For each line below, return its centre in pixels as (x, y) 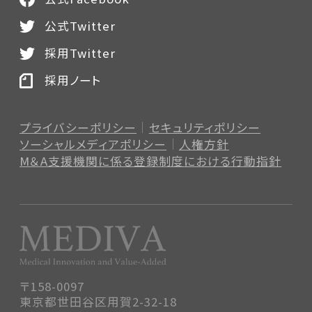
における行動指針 (233, 161)
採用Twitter (80, 53)
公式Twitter (80, 26)
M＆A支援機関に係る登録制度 (102, 161)
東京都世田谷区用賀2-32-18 (99, 301)
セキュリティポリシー (204, 127)
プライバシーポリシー (78, 127)
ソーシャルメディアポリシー (93, 144)
